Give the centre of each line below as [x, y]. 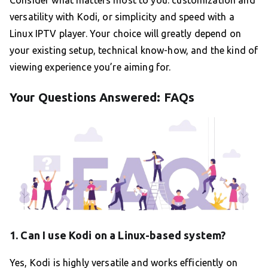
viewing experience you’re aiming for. [90, 67]
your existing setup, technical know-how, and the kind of [134, 51]
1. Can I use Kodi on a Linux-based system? [118, 235]
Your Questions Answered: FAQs [102, 98]
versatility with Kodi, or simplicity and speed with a [122, 17]
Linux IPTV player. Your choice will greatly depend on [125, 34]
